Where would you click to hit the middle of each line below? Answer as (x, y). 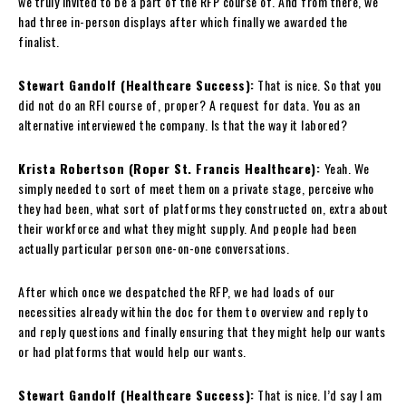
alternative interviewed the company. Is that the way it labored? (183, 124)
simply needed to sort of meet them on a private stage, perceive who (196, 188)
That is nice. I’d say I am (318, 394)
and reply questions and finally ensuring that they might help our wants (202, 331)
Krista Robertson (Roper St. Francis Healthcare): (171, 168)
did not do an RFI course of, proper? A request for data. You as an (189, 104)
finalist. (39, 41)
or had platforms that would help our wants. (132, 351)
